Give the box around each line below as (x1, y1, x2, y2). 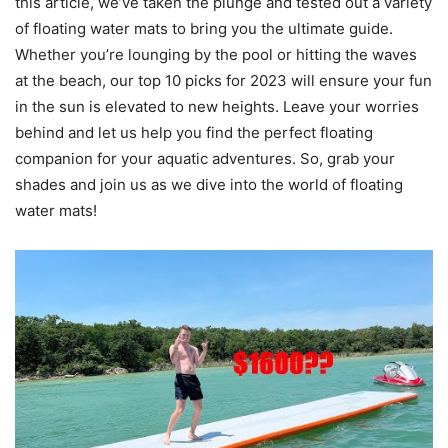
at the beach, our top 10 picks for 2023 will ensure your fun (15, 71, 432, 91)
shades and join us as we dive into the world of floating (15, 175, 403, 195)
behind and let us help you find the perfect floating (15, 123, 373, 143)
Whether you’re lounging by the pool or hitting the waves (15, 45, 417, 65)
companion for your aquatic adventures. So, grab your (15, 149, 395, 169)
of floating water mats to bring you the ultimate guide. (15, 19, 393, 39)
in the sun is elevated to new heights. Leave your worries (15, 97, 419, 117)
